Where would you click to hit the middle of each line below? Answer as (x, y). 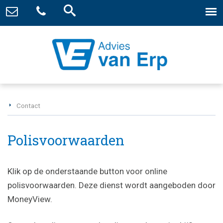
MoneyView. (30, 199)
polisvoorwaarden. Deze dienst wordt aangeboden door (111, 185)
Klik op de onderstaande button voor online (87, 171)
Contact (28, 105)
